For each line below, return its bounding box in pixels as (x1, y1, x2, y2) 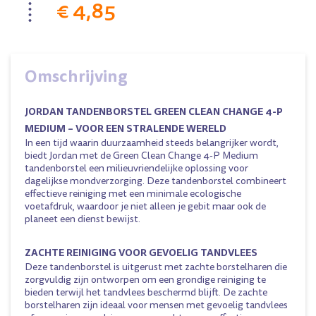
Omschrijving (25, 64, 128, 88)
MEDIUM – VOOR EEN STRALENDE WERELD (25, 121, 226, 135)
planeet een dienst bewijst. (25, 212, 140, 226)
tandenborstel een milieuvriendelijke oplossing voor (25, 162, 248, 175)
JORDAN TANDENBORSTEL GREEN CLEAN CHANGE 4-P (25, 104, 283, 119)
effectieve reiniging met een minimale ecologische (25, 187, 241, 200)
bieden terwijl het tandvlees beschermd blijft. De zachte (25, 286, 267, 299)
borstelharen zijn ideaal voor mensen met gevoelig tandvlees (25, 298, 288, 312)
